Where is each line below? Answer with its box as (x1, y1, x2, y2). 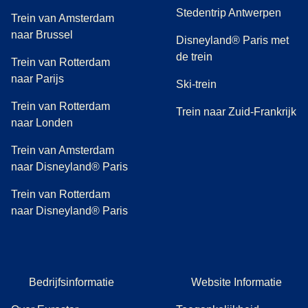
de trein (176, 51, 212, 63)
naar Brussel (11, 29, 73, 41)
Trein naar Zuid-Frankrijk (176, 106, 296, 118)
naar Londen (11, 117, 73, 129)
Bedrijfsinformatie (29, 276, 114, 289)
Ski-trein (176, 78, 217, 91)
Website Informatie (191, 276, 282, 289)
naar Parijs (11, 73, 64, 85)
